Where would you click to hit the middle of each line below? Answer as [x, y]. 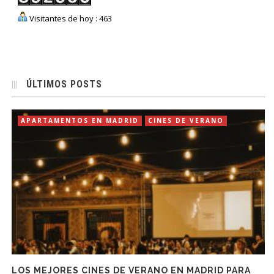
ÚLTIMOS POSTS [65, 84]
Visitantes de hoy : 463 [70, 19]
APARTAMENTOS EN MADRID [80, 121]
